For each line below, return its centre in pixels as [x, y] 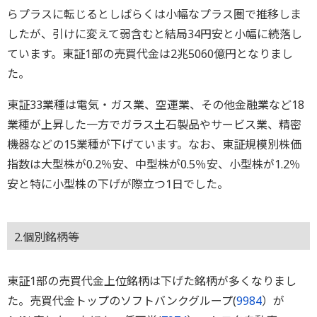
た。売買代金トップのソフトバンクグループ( [122, 301]
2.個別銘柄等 [47, 237]
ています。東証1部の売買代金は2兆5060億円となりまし [150, 54]
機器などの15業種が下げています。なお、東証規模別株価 [154, 145]
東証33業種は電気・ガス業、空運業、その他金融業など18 [156, 105]
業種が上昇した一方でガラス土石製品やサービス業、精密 [154, 125]
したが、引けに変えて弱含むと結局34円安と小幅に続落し [155, 34]
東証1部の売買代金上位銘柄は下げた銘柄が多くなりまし [152, 281]
